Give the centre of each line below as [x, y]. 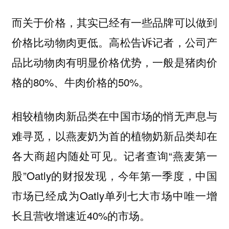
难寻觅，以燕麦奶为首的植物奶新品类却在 [114, 136]
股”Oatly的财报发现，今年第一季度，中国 [114, 176]
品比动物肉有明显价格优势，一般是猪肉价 [114, 62]
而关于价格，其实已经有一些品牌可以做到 [114, 22]
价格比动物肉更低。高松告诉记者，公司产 [114, 42]
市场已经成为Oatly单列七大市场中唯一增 [114, 196]
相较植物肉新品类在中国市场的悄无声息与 [114, 116]
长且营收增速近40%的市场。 [81, 215]
